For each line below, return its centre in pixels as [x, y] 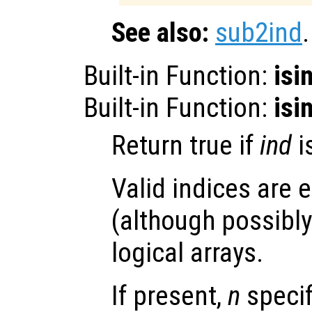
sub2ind [259, 32]
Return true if [186, 145]
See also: [160, 32]
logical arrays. [187, 252]
